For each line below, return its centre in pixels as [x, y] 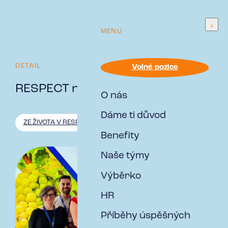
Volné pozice [155, 68]
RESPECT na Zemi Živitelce [93, 89]
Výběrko [121, 176]
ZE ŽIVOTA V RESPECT [58, 123]
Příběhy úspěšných [145, 216]
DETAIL [28, 66]
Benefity [120, 136]
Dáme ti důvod [133, 116]
